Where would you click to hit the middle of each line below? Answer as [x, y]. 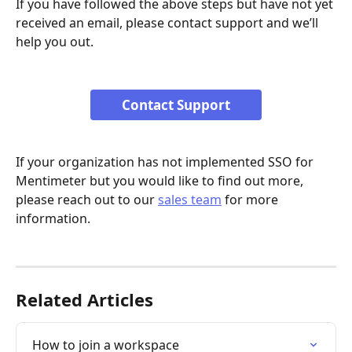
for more [251, 199]
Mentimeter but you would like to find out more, [161, 180]
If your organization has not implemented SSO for [166, 161]
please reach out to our [87, 199]
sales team [190, 199]
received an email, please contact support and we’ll [169, 23]
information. [53, 218]
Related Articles [84, 300]
